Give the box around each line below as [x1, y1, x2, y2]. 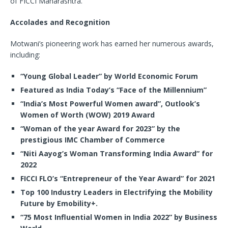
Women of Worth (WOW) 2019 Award [20, 110, 155, 120]
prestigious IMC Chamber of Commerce [20, 135, 165, 145]
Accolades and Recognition [10, 17, 110, 27]
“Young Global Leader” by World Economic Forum [20, 71, 198, 81]
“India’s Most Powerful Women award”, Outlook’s [20, 99, 200, 109]
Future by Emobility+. [20, 198, 98, 209]
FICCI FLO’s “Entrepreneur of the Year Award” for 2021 [20, 174, 215, 184]
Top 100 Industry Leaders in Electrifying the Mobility [20, 187, 213, 197]
